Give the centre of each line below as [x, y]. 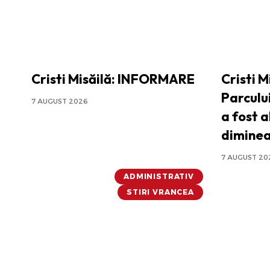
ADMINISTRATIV [159, 177]
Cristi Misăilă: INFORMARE [113, 79]
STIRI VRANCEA [160, 192]
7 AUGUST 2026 [60, 102]
